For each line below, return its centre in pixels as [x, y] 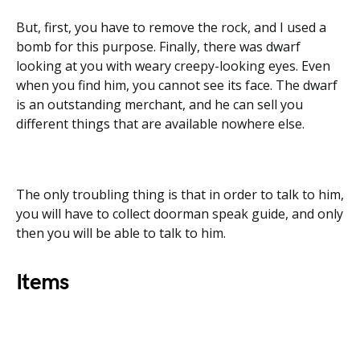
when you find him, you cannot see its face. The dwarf [177, 85]
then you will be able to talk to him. [121, 233]
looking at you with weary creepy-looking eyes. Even [173, 66]
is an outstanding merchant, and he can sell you [160, 104]
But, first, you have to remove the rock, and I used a [171, 27]
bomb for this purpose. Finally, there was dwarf [158, 47]
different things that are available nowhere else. [160, 124]
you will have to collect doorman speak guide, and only [180, 214]
